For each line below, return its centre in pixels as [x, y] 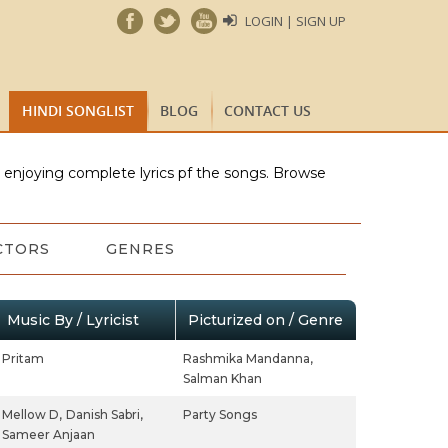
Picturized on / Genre [265, 320]
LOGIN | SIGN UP [295, 21]
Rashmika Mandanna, [247, 358]
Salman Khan [222, 378]
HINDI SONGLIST [78, 110]
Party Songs [219, 414]
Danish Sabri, [104, 414]
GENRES [140, 249]
